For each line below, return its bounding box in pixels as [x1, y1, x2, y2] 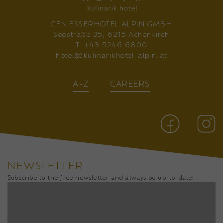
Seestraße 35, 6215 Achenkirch [53, 29, 170, 39]
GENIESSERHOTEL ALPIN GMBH [50, 19, 173, 29]
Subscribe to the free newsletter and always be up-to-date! [7, 173, 195, 181]
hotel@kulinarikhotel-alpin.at [56, 50, 167, 60]
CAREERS [110, 78, 150, 89]
